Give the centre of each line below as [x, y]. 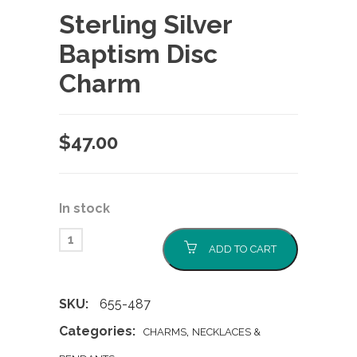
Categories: [97, 331]
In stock [84, 208]
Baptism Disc [138, 54]
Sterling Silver [146, 24]
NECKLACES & [226, 332]
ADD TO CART [243, 249]
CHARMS [165, 332]
